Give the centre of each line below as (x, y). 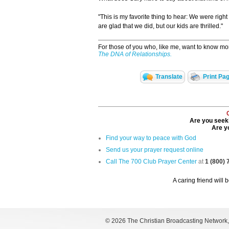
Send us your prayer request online (155, 150)
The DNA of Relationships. (135, 54)
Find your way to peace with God (151, 138)
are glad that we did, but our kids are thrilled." (161, 26)
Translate (169, 77)
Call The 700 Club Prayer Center (151, 162)
